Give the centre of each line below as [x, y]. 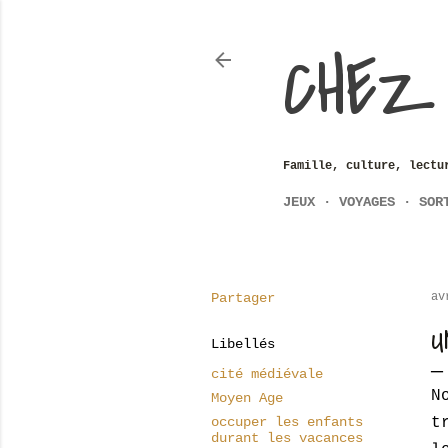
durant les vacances [287, 438]
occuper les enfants [287, 422]
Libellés [243, 344]
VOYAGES [367, 202]
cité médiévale [267, 374]
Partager [243, 298]
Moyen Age [247, 398]
